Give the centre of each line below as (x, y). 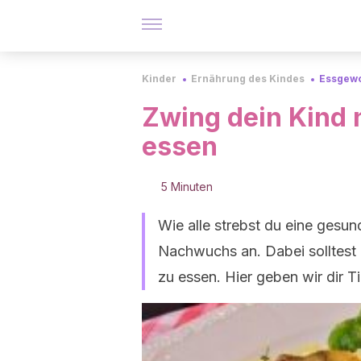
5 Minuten (187, 187)
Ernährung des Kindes (248, 79)
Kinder (159, 79)
